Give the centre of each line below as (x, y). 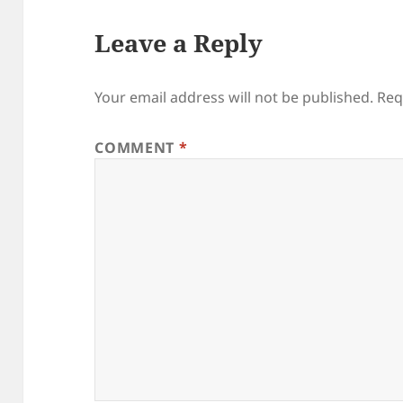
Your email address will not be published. (234, 98)
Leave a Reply (179, 43)
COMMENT (137, 148)
